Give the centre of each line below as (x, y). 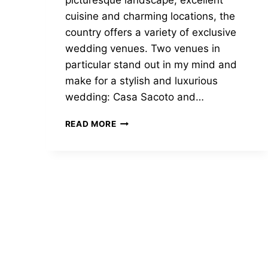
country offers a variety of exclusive (150, 33)
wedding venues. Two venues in (142, 49)
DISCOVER (138, 121)
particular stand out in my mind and (151, 65)
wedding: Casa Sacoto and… (134, 97)
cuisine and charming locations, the (150, 16)
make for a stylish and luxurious (141, 81)
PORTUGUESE (146, 197)
